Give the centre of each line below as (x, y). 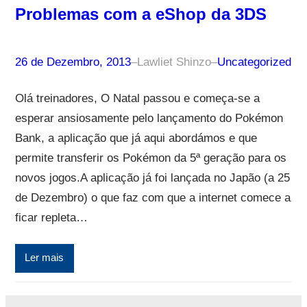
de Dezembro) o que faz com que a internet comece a (152, 197)
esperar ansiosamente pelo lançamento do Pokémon (149, 118)
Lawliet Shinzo (174, 62)
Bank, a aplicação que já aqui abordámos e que (136, 138)
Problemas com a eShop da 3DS (140, 14)
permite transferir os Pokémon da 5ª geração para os (150, 158)
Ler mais (45, 258)
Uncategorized (254, 62)
